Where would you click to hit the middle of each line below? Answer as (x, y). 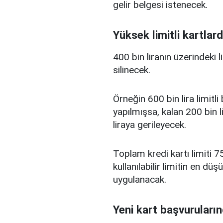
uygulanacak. (140, 179)
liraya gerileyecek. (150, 125)
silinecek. (132, 70)
